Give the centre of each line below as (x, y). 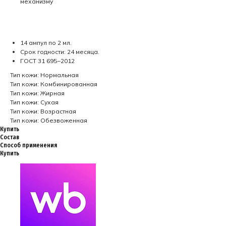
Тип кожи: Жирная (37, 93)
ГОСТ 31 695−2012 (47, 61)
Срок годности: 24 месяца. (60, 52)
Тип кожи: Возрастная (43, 111)
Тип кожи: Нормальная (44, 75)
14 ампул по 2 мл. (46, 43)
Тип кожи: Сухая (34, 102)
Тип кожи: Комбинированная (54, 84)
